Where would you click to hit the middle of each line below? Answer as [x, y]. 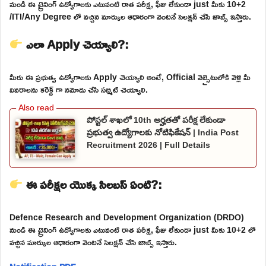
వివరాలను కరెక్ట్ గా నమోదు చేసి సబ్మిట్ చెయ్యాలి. [79, 90]
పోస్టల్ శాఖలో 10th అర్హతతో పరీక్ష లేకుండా [156, 120]
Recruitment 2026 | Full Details [148, 145]
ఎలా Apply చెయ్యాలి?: [76, 44]
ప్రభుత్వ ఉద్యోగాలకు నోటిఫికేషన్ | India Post [163, 133]
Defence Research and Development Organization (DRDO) [127, 217]
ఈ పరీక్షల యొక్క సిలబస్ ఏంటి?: [92, 184]
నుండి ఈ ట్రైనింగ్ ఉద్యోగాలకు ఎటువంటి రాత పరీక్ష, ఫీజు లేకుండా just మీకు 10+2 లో [133, 229]
